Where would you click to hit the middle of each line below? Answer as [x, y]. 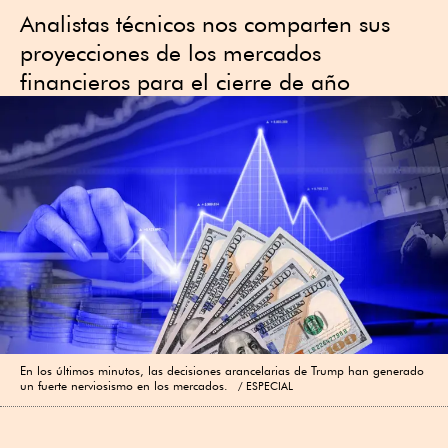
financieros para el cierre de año [185, 81]
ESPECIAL [269, 385]
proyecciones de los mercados [170, 52]
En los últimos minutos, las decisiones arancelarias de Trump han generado [222, 370]
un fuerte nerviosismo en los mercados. [127, 385]
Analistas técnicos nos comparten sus [205, 23]
